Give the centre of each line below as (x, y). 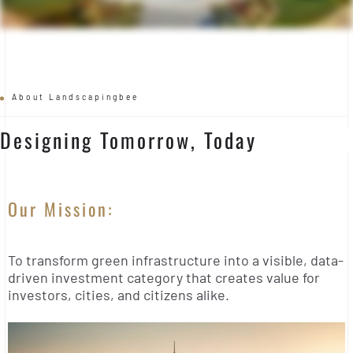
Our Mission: (61, 208)
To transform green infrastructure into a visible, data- (176, 260)
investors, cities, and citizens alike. (119, 294)
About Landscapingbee (75, 97)
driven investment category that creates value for (164, 277)
